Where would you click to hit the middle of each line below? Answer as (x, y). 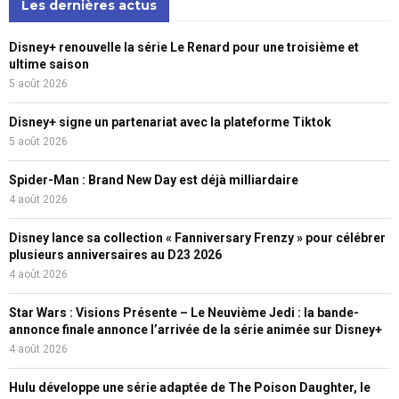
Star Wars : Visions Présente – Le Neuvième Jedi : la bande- (184, 313)
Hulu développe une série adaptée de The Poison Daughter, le (190, 388)
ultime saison (49, 65)
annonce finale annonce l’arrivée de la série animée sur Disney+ (195, 330)
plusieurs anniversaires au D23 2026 (115, 255)
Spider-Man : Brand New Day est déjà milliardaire (154, 180)
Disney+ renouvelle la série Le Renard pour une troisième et (184, 48)
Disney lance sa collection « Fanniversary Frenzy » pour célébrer (197, 238)
